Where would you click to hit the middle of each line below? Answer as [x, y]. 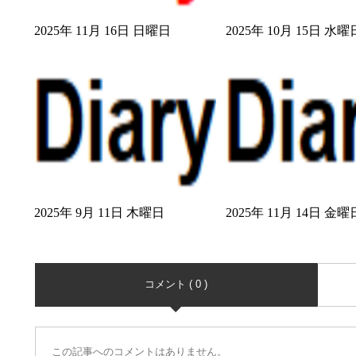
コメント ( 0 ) [176, 284]
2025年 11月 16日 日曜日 [103, 30]
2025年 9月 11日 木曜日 [100, 212]
